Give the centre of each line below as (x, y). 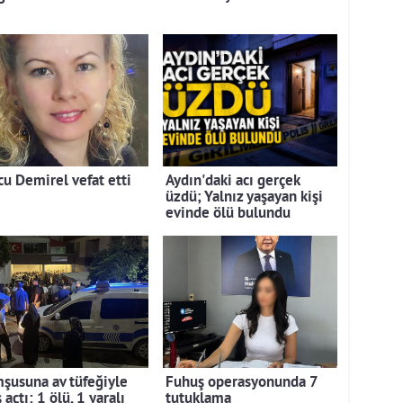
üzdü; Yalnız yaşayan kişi (244, 198)
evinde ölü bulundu (228, 214)
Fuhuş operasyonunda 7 (242, 383)
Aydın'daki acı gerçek (233, 182)
